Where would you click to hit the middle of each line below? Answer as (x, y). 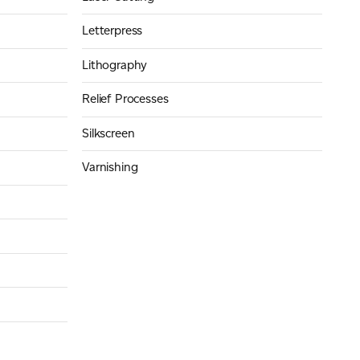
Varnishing (110, 168)
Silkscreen (108, 133)
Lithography (115, 65)
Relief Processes (125, 99)
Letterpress (112, 31)
